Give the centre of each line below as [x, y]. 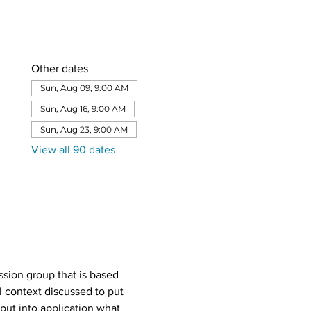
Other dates [59, 68]
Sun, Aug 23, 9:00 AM [84, 129]
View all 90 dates [73, 150]
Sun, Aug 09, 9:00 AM [84, 88]
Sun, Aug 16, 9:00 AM [83, 109]
